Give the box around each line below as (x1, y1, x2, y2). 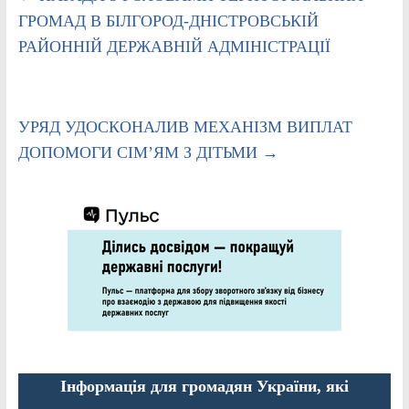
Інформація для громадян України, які (59, 377, 349, 396)
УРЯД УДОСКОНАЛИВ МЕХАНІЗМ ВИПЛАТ (17, 118, 352, 137)
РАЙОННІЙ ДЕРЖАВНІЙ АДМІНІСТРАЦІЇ (17, 37, 330, 57)
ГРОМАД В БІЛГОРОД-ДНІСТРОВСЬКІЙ (17, 12, 319, 31)
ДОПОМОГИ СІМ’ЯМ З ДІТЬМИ (17, 143, 262, 163)
